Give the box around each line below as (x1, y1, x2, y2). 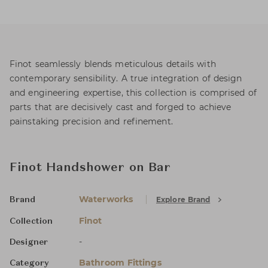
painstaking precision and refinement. (10, 116, 173, 127)
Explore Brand (156, 195, 211, 204)
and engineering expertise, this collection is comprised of (10, 87, 257, 98)
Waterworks (79, 194, 133, 205)
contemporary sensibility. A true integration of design (10, 73, 242, 84)
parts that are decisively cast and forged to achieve (10, 102, 232, 112)
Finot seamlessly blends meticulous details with (10, 59, 216, 69)
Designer (10, 238, 48, 246)
